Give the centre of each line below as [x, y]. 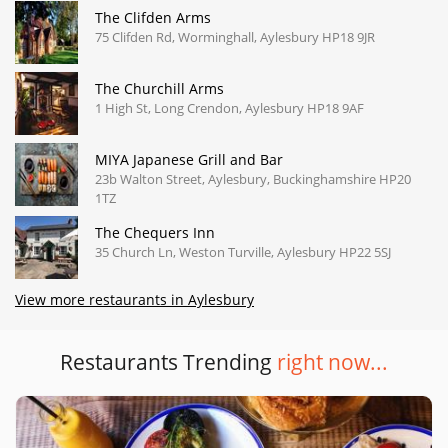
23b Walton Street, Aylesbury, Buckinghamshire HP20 [253, 178]
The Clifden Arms [153, 17]
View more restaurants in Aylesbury [134, 299]
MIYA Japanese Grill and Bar [189, 159]
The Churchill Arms [159, 88]
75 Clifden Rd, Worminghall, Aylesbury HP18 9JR [235, 36]
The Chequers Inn [155, 232]
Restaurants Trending [168, 361]
